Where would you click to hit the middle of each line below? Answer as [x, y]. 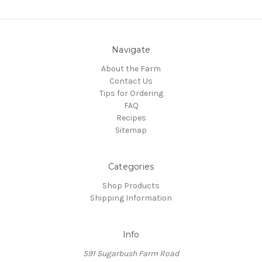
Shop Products [131, 186]
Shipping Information [131, 198]
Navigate [131, 50]
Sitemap [131, 130]
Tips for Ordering [131, 94]
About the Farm [131, 69]
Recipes [131, 118]
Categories [131, 167]
